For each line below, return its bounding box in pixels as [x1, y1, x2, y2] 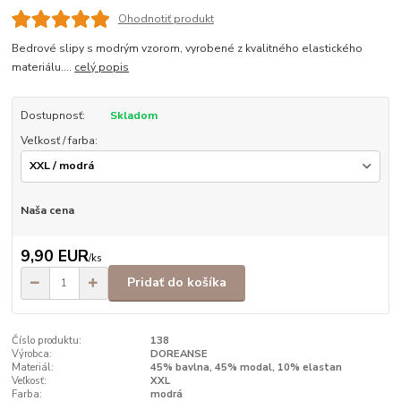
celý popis [74, 59, 130, 74]
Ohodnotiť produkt [117, 11, 214, 26]
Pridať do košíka [127, 274, 226, 292]
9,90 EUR [20, 245, 89, 268]
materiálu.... [12, 59, 75, 74]
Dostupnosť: [20, 107, 85, 123]
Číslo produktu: [12, 333, 82, 347]
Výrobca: [12, 346, 53, 361]
